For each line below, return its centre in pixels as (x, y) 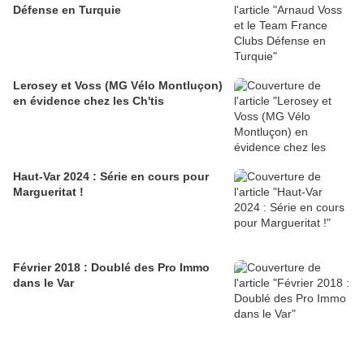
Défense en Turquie (67, 10)
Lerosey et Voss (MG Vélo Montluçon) (37, 85)
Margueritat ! (48, 192)
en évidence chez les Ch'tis (89, 101)
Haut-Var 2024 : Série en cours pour (111, 176)
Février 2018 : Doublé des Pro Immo (111, 267)
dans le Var (43, 283)
